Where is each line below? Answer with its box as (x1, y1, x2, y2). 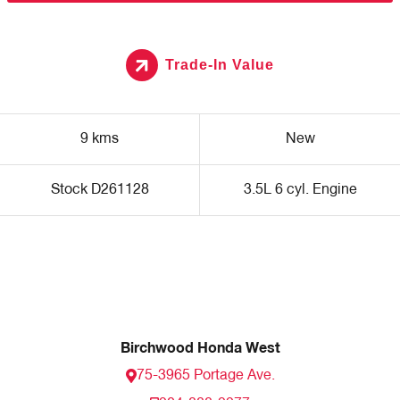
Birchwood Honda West (120, 341, 280, 356)
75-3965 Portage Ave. (136, 369, 275, 384)
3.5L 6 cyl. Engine (243, 183, 357, 198)
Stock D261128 (50, 183, 149, 198)
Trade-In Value (165, 57, 274, 73)
